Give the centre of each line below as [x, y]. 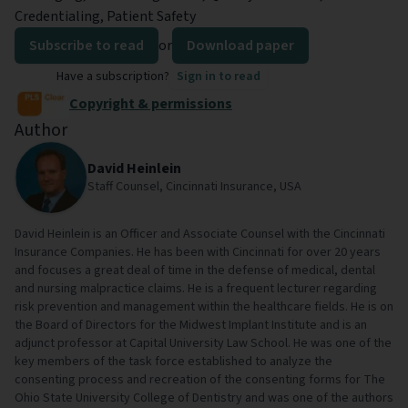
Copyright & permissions [151, 104]
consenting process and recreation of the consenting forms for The [200, 379]
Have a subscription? [112, 76]
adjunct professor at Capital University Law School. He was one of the [203, 343]
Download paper [240, 46]
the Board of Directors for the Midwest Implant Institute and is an [191, 325]
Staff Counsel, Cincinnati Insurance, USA [194, 186]
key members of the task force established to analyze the [173, 361]
